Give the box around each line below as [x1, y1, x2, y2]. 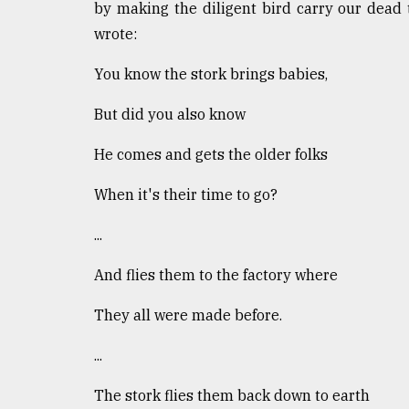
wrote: [94, 24, 137, 43]
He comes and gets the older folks [94, 144, 328, 163]
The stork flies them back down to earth [94, 385, 370, 404]
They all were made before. [94, 305, 282, 324]
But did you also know [94, 104, 246, 123]
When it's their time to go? [94, 184, 278, 204]
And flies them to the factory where [94, 265, 338, 284]
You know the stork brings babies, [94, 64, 328, 83]
